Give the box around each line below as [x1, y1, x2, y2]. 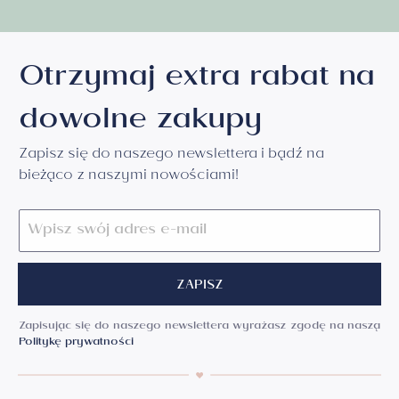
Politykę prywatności [19, 333, 134, 354]
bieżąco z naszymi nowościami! [19, 163, 238, 191]
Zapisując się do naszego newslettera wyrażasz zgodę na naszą [19, 317, 380, 338]
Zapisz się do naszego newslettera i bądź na [19, 142, 324, 169]
